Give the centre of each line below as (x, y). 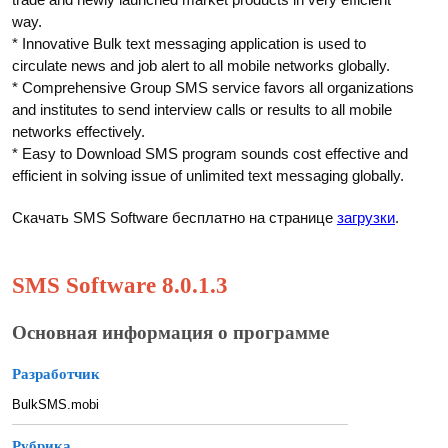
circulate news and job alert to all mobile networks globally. (201, 65)
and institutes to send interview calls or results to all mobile (202, 109)
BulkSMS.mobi (55, 404)
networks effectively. (78, 131)
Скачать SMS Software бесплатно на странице (174, 217)
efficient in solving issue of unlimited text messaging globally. (208, 175)
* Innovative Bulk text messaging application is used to (189, 43)
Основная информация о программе (170, 332)
